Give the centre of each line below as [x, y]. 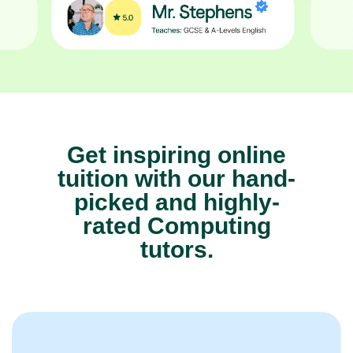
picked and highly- [176, 202]
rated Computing [176, 225]
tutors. [176, 249]
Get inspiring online [176, 154]
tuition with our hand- [176, 178]
